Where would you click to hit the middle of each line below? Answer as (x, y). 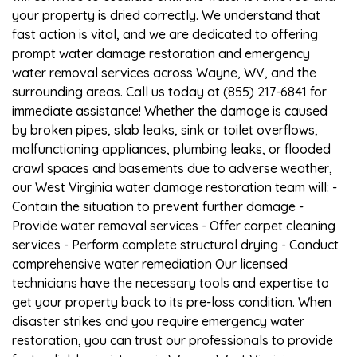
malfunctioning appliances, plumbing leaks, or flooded (171, 149)
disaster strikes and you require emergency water (158, 321)
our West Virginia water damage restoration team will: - (175, 187)
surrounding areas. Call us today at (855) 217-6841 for (169, 91)
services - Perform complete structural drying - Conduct (175, 244)
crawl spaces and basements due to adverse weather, (172, 168)
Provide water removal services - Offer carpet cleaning (174, 225)
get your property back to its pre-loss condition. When (172, 302)
